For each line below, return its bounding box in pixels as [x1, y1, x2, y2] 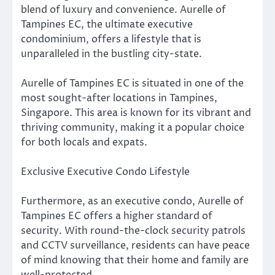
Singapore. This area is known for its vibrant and [21, 106, 251, 120]
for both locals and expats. [21, 135, 147, 149]
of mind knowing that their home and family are [21, 254, 249, 268]
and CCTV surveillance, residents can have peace [21, 239, 250, 253]
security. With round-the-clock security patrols [21, 224, 246, 238]
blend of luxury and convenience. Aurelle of [21, 2, 226, 17]
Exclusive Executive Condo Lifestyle [21, 165, 190, 179]
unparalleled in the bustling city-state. [21, 47, 202, 61]
